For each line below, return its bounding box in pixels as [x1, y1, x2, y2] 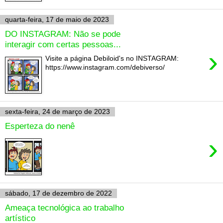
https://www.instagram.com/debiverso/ [45, 63, 169, 72]
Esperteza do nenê [5, 120, 75, 131]
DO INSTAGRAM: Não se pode [5, 28, 120, 39]
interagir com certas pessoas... [5, 39, 121, 49]
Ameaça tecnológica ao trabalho [5, 202, 124, 213]
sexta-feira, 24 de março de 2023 [5, 108, 110, 116]
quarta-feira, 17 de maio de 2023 [5, 15, 109, 24]
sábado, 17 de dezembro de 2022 [5, 189, 112, 198]
